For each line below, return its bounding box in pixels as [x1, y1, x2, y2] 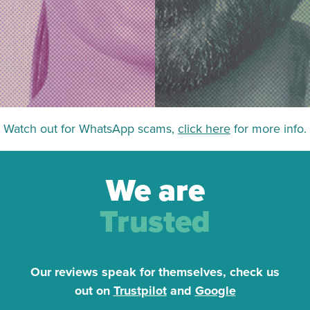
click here [178, 120, 230, 136]
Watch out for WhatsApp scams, [3, 120, 178, 136]
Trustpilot [113, 282, 167, 298]
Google [194, 282, 236, 298]
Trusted [100, 203, 210, 241]
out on [74, 282, 113, 298]
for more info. [230, 120, 307, 136]
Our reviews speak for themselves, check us [30, 264, 280, 280]
